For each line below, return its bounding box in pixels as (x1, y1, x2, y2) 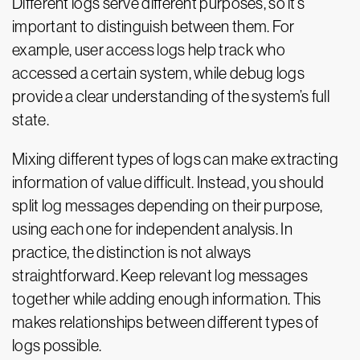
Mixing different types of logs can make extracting (12, 150, 338, 168)
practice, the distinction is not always (12, 243, 252, 261)
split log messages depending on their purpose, (12, 197, 323, 215)
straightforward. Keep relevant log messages (12, 267, 308, 284)
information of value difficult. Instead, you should (12, 174, 325, 191)
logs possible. (12, 337, 102, 354)
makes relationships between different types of (12, 313, 319, 331)
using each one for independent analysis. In (12, 220, 292, 238)
